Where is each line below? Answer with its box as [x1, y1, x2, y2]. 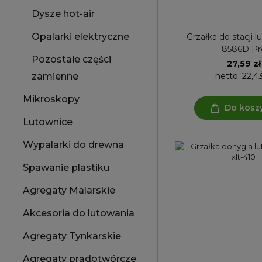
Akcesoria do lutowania [23, 208, 135, 219]
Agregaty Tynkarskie [23, 230, 121, 242]
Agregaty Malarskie [23, 185, 115, 196]
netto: [215, 70, 242, 81]
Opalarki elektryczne [32, 31, 129, 42]
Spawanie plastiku [23, 162, 109, 173]
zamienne [32, 71, 78, 82]
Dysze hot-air [32, 8, 95, 19]
